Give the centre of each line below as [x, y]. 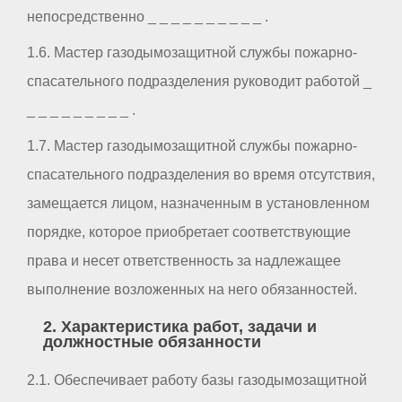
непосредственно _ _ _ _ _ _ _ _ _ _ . [148, 16]
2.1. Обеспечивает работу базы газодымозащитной [197, 380]
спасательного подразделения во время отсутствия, [201, 174]
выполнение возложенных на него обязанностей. [192, 289]
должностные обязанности [152, 342]
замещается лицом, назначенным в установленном [198, 203]
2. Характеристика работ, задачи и [179, 327]
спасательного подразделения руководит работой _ [199, 81]
